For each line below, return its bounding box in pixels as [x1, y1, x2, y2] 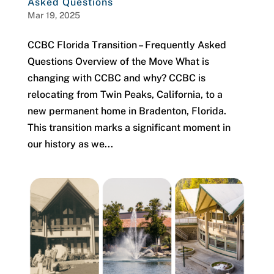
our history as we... [27, 138, 113, 150]
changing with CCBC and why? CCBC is [27, 72, 206, 84]
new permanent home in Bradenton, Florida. [27, 105, 226, 117]
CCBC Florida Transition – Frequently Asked [27, 39, 226, 51]
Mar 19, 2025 [27, 10, 80, 20]
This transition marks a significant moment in [27, 121, 231, 133]
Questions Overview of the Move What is [27, 55, 209, 67]
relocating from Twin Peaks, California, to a [27, 88, 223, 100]
